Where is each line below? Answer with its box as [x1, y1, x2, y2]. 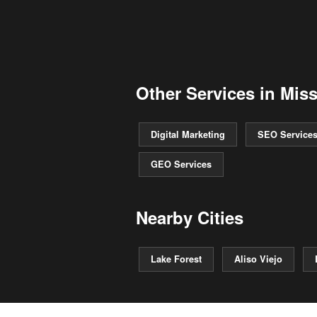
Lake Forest [151, 252, 202, 265]
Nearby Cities [136, 205, 243, 230]
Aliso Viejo [234, 252, 282, 265]
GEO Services [151, 158, 212, 171]
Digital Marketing [151, 127, 225, 141]
